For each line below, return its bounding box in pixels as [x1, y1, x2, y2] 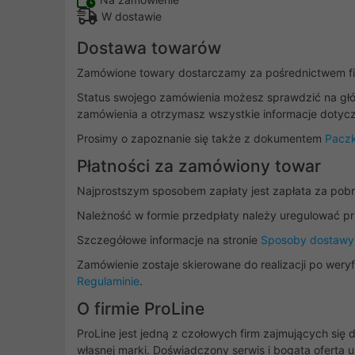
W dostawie [101, 10, 162, 23]
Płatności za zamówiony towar [77, 156, 321, 176]
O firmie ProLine [77, 299, 204, 319]
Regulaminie [77, 274, 139, 288]
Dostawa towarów [77, 38, 221, 58]
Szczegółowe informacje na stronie [77, 233, 261, 246]
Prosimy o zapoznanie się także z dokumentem [77, 132, 325, 145]
